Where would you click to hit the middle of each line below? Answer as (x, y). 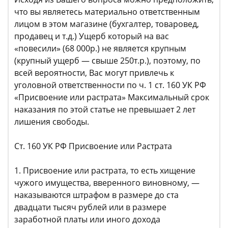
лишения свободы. (53, 122)
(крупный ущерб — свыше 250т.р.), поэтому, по (107, 61)
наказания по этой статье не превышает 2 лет (105, 109)
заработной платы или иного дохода (87, 219)
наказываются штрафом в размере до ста (96, 195)
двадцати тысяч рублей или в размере (90, 207)
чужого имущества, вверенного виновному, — (107, 183)
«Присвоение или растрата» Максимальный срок (112, 97)
